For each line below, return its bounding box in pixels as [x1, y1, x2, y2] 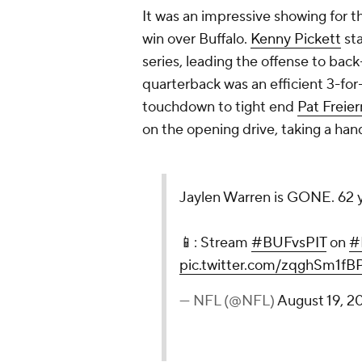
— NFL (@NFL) [179, 292, 277, 311]
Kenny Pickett [250, 30, 341, 49]
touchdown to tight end [142, 98, 297, 117]
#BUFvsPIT [251, 234, 326, 253]
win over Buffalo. [142, 30, 250, 49]
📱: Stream [179, 234, 251, 253]
